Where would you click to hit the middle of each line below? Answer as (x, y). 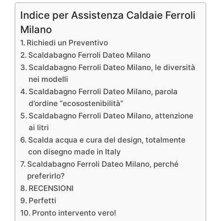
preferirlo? (46, 176)
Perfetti (43, 200)
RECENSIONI (51, 188)
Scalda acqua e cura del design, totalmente (107, 140)
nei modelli (49, 79)
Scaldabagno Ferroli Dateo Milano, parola (103, 91)
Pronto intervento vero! (74, 213)
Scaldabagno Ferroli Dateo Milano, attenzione (111, 115)
